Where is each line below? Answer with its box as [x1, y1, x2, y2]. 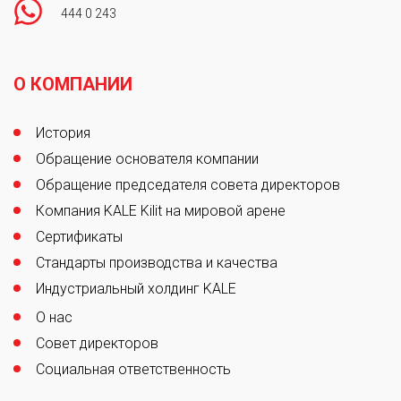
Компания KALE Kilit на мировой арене [36, 201, 286, 219]
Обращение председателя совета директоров [36, 175, 340, 193]
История [36, 124, 90, 141]
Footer [13, 47, 73, 70]
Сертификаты [36, 227, 123, 245]
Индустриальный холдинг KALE [36, 279, 236, 297]
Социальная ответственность [36, 360, 231, 378]
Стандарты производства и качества [36, 253, 277, 271]
